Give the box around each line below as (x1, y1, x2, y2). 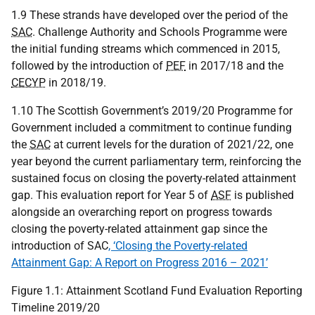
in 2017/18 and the (186, 59, 283, 72)
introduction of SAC (11, 239, 108, 252)
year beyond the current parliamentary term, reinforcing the (11, 155, 301, 168)
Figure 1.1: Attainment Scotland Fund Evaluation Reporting (11, 284, 302, 297)
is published (231, 188, 294, 202)
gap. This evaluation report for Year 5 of (11, 188, 211, 202)
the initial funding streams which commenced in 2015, (11, 42, 280, 56)
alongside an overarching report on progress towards (11, 205, 272, 219)
